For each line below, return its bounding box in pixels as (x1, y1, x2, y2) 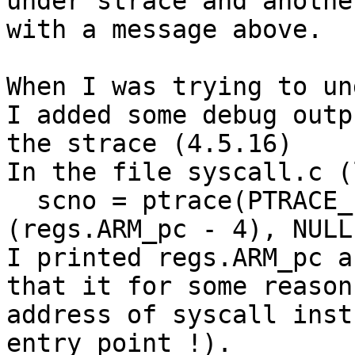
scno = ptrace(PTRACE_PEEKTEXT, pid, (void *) (6, 186, 36, 216)
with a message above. (6, 15, 323, 44)
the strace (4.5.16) (6, 129, 292, 158)
